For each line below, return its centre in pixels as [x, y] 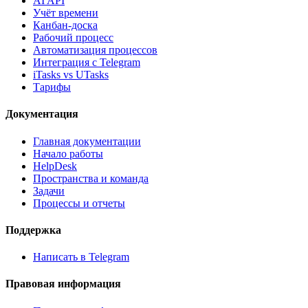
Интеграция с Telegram [87, 63]
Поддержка [33, 230]
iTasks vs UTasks [71, 75]
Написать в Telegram [81, 257]
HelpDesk [55, 166]
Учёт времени [66, 13]
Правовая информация [63, 284]
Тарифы [52, 87]
